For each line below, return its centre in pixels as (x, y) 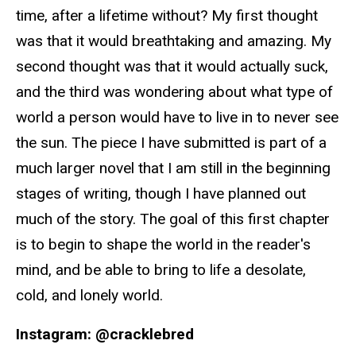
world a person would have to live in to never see (177, 118)
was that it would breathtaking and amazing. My (174, 41)
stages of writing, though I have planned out (161, 194)
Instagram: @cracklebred (105, 335)
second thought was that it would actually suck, (172, 67)
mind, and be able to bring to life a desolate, (161, 270)
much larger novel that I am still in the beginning (173, 168)
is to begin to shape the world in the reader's (163, 245)
